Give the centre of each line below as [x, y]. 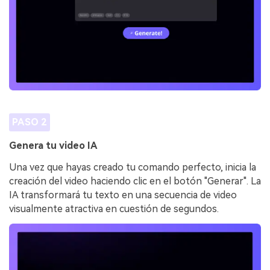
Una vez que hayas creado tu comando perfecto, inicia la [133, 168]
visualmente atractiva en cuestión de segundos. [114, 209]
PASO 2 [29, 122]
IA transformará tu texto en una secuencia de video [123, 195]
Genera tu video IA [53, 146]
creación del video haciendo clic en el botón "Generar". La [135, 181]
